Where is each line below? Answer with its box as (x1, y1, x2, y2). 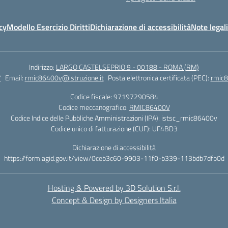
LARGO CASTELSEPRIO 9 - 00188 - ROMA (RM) (56, 62, 199, 72)
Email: (5, 72, 25, 83)
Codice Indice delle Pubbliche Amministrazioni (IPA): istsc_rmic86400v (11, 112, 217, 123)
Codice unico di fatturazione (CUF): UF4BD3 (50, 123, 178, 134)
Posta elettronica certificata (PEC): (107, 72, 211, 83)
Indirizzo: (29, 62, 56, 72)
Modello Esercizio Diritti (7, 21, 90, 33)
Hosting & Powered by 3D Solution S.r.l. (47, 182, 181, 194)
